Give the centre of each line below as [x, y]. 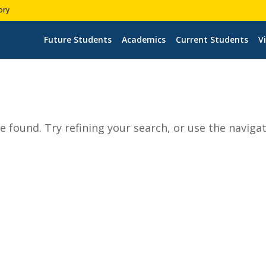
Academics [143, 39]
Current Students [212, 39]
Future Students [77, 39]
